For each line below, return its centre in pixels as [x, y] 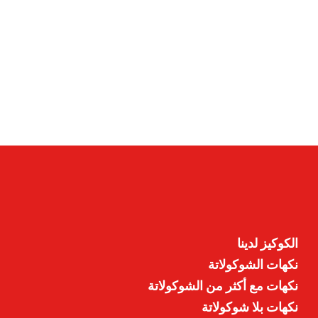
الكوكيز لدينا [268, 243]
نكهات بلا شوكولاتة [250, 307]
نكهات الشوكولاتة [253, 264]
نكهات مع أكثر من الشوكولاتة [223, 286]
